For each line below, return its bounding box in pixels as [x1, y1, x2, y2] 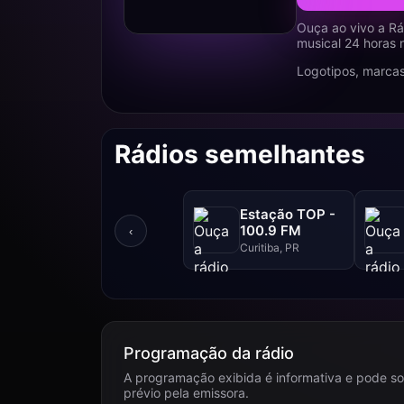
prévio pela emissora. [124, 385, 249, 400]
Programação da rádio [124, 344, 294, 363]
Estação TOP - [240, 205, 335, 223]
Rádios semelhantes [115, 139, 365, 170]
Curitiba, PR [240, 240, 299, 254]
